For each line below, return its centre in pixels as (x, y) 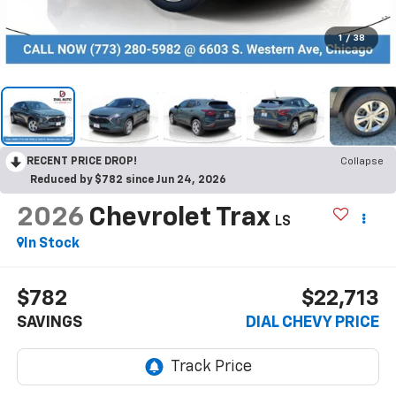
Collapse (362, 161)
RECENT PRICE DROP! (82, 161)
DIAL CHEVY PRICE (313, 323)
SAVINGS (49, 323)
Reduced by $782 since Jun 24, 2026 (128, 180)
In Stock (51, 244)
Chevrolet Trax (179, 218)
